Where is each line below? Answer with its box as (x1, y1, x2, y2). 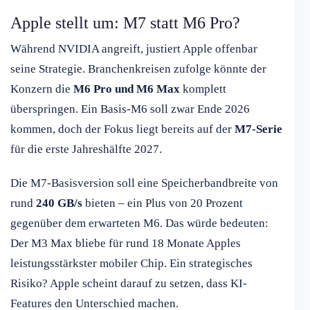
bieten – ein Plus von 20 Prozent (82, 197, 243, 210)
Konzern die (10, 82, 73, 96)
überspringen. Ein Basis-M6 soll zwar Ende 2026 (10, 102, 250, 116)
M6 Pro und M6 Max (73, 82, 180, 96)
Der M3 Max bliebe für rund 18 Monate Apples (10, 237, 241, 250)
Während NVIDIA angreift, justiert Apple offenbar (10, 42, 257, 56)
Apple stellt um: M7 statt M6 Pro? (10, 14, 240, 33)
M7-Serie (235, 122, 282, 136)
